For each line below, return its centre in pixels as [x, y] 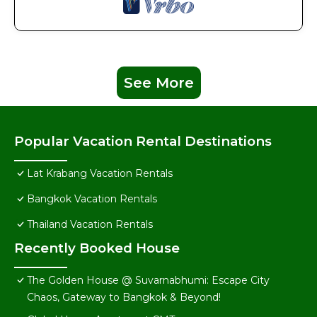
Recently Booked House [97, 248]
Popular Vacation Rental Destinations [143, 142]
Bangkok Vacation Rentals [92, 199]
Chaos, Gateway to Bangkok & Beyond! [124, 298]
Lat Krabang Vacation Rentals [100, 174]
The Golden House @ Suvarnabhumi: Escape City [148, 281]
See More [158, 83]
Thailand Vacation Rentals [90, 225]
